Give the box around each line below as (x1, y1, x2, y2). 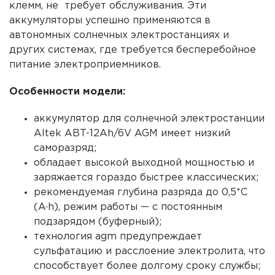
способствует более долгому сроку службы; (34, 261, 260, 271)
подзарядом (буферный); (34, 217, 161, 227)
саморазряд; (34, 143, 96, 153)
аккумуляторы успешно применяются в (9, 15, 211, 25)
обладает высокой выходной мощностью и (34, 158, 254, 168)
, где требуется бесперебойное (95, 45, 256, 55)
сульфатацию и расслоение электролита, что (34, 246, 265, 256)
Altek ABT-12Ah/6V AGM (34, 128, 158, 138)
